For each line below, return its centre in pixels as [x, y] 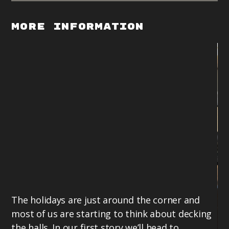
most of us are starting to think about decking [111, 214]
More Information [77, 27]
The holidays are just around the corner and [106, 200]
